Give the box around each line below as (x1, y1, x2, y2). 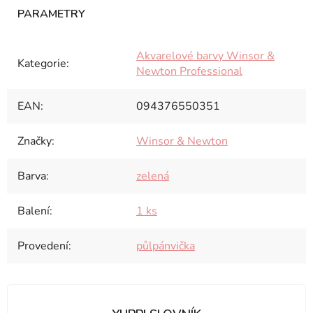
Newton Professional (136, 64, 242, 79)
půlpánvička (136, 238, 195, 254)
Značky (17, 133, 52, 149)
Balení (17, 203, 50, 219)
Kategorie (17, 56, 66, 71)
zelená (136, 168, 169, 184)
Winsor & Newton (136, 133, 228, 149)
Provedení (17, 238, 68, 254)
